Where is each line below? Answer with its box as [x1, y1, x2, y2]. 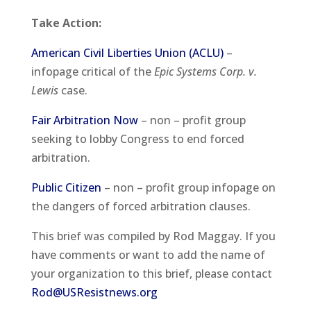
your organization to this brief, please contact [31, 266, 272, 282]
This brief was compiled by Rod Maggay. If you [31, 228, 276, 244]
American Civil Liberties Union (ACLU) [31, 45, 224, 61]
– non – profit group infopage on [101, 180, 276, 196]
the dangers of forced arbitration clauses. [31, 199, 251, 215]
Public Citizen [31, 180, 101, 196]
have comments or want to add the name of [31, 247, 265, 263]
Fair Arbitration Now [31, 112, 138, 128]
